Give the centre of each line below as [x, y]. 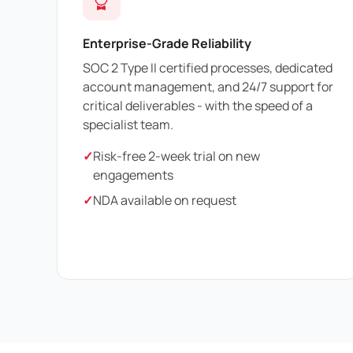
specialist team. [128, 125]
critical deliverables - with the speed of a [198, 106]
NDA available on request [165, 201]
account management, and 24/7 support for [208, 87]
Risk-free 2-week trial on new [176, 156]
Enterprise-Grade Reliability [167, 43]
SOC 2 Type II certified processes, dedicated [208, 68]
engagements [133, 175]
